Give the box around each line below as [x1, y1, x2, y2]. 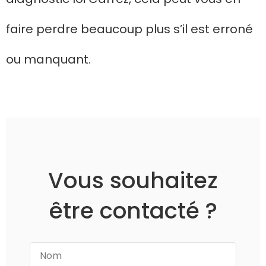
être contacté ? [49, 195, 217, 226]
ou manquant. [6, 50, 94, 68]
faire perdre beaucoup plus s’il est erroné [6, 20, 253, 37]
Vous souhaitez [48, 164, 218, 196]
